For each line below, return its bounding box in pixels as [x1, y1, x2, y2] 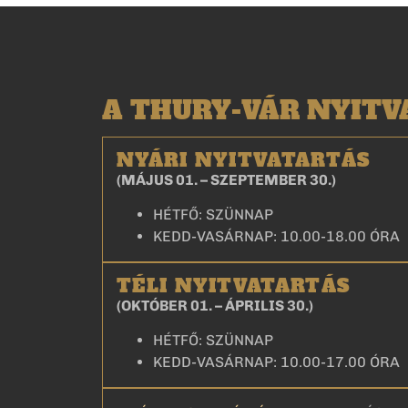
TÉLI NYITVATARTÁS [117, 272, 351, 299]
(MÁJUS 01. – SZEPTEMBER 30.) [117, 170, 336, 189]
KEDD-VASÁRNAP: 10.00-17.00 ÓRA [153, 353, 400, 372]
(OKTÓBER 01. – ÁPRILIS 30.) [117, 296, 313, 314]
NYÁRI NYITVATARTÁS [117, 147, 371, 173]
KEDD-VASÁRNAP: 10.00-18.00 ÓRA [153, 227, 400, 245]
